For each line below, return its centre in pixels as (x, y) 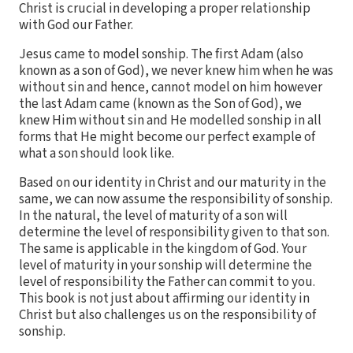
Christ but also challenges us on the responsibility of (167, 316)
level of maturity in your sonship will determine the (165, 266)
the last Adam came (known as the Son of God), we (160, 104)
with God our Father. (76, 26)
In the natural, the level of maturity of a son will (153, 216)
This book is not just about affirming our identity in (164, 299)
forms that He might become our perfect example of (167, 137)
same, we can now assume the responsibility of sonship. (176, 200)
